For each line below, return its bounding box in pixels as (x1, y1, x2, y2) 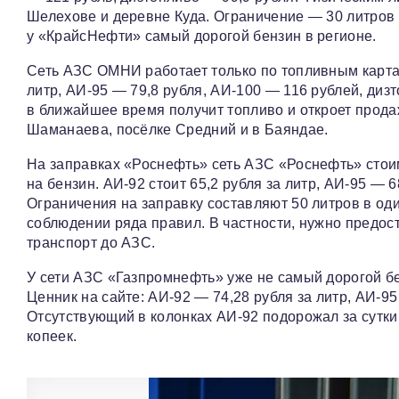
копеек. (27, 329, 77, 345)
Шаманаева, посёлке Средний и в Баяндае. (27, 122, 329, 138)
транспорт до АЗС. (27, 235, 156, 251)
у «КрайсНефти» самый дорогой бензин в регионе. (27, 28, 377, 45)
